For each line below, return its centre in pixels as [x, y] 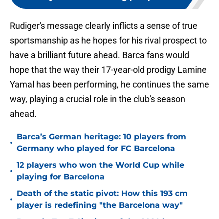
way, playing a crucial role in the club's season [98, 99]
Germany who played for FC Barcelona [96, 149]
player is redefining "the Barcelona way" [100, 205]
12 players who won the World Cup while [100, 165]
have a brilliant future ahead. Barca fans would [99, 55]
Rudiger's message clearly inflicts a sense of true [104, 26]
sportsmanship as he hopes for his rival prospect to [108, 41]
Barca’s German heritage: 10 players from [101, 137]
